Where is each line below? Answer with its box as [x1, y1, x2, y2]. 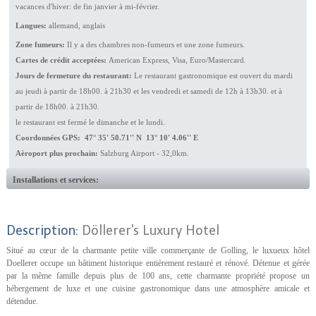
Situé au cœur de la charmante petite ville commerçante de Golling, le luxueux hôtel [6, 245, 310, 255]
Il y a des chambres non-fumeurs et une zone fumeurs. [66, 39, 245, 49]
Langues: [15, 20, 47, 30]
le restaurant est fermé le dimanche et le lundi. [15, 117, 165, 126]
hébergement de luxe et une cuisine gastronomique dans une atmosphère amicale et [6, 283, 310, 293]
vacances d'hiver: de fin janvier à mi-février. [15, 1, 159, 11]
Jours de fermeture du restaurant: [15, 71, 134, 80]
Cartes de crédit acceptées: [15, 55, 109, 64]
